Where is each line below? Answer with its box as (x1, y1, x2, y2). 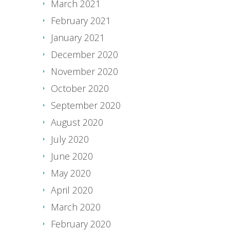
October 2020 (51, 82, 109, 94)
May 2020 (51, 166, 91, 179)
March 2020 (51, 200, 101, 213)
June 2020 (51, 149, 93, 162)
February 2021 (51, 14, 111, 27)
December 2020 (51, 48, 118, 61)
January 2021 (51, 31, 105, 44)
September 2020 (51, 99, 121, 111)
